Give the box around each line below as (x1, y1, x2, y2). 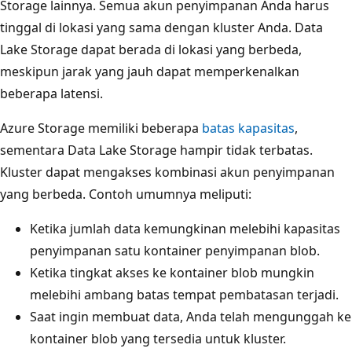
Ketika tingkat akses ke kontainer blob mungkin (30, 263, 314, 281)
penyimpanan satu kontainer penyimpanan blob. (30, 241, 320, 259)
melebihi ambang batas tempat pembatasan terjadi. (30, 285, 339, 303)
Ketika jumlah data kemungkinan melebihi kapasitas (30, 219, 340, 237)
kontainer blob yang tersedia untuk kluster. (30, 329, 286, 347)
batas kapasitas (202, 119, 295, 137)
